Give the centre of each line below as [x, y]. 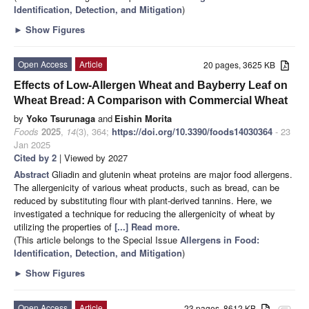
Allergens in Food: [220, 239]
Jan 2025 [32, 144]
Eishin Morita [143, 118]
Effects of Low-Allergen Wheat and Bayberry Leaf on [151, 85]
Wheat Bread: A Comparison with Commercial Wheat [151, 100]
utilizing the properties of [64, 226]
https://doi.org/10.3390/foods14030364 [192, 131]
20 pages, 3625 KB [242, 64]
